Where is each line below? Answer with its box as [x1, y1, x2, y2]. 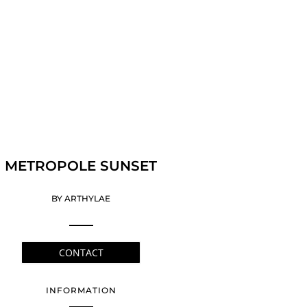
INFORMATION [45, 285, 116, 296]
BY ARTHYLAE [51, 193, 111, 204]
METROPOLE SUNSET [5, 157, 158, 174]
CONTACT [58, 245, 103, 259]
